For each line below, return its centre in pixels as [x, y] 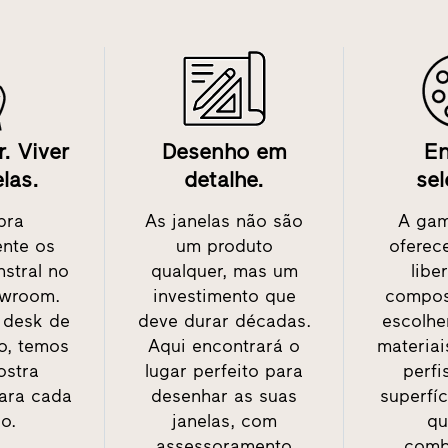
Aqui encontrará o [224, 346]
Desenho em [224, 152]
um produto [224, 246]
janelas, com [224, 421]
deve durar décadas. [224, 321]
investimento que [224, 296]
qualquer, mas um [224, 271]
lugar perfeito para [224, 371]
